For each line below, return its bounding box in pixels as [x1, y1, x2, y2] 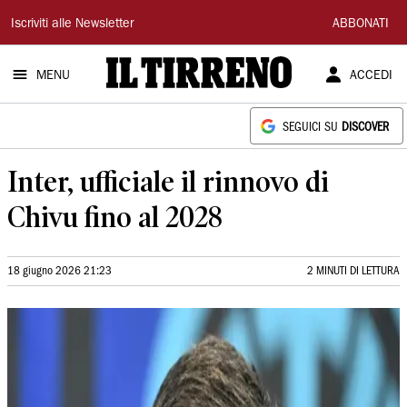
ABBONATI [333, 18, 389, 31]
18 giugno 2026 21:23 [7, 266, 112, 276]
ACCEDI [349, 70, 392, 83]
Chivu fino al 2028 [7, 200, 223, 233]
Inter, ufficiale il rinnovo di [7, 164, 329, 198]
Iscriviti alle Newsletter [11, 18, 134, 31]
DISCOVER [342, 123, 389, 133]
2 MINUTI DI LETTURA [307, 266, 400, 276]
